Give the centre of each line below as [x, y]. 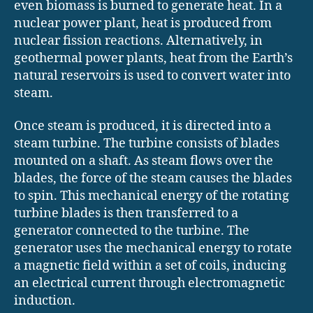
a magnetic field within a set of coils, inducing [150, 266]
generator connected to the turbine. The [132, 231]
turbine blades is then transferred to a [126, 214]
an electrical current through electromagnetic [150, 284]
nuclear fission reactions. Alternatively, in [138, 41]
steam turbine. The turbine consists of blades [147, 144]
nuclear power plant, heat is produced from [143, 23]
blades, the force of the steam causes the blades [153, 179]
